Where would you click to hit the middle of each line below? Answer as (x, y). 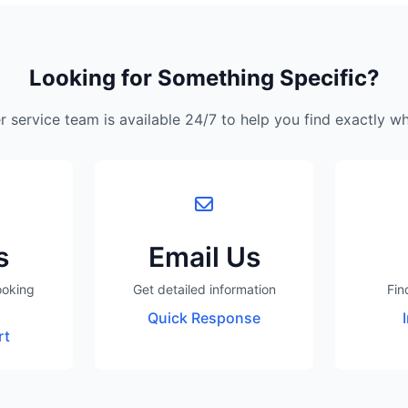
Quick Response (204, 318)
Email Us (204, 257)
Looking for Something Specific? (204, 78)
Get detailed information (204, 289)
